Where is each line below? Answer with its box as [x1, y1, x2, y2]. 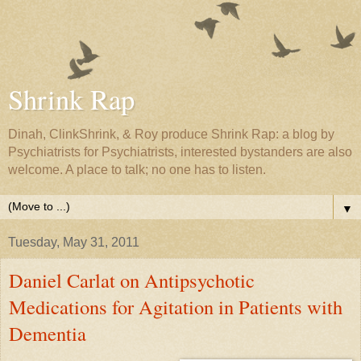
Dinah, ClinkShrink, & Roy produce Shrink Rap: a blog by [8, 127, 334, 141]
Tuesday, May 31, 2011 [8, 235, 139, 249]
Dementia [9, 320, 86, 346]
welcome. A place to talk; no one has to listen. [8, 163, 266, 176]
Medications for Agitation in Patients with [9, 293, 342, 320]
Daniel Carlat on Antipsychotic [9, 267, 255, 293]
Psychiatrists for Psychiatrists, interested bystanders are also [8, 145, 352, 159]
